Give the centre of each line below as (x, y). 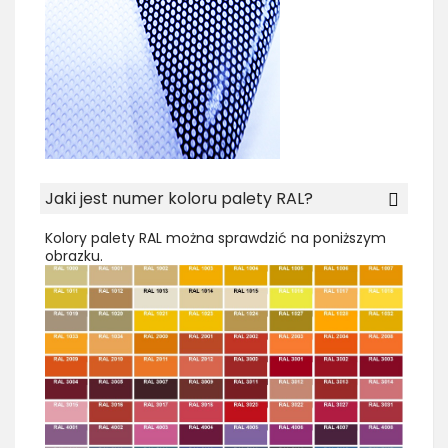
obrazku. (74, 256)
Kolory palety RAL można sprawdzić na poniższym (215, 238)
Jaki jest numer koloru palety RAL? (179, 199)
